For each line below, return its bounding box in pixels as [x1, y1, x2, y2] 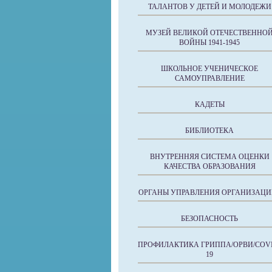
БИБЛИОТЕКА [185, 126, 234, 135]
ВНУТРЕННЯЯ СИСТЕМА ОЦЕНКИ [149, 152, 270, 161]
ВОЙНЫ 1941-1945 [179, 38, 240, 47]
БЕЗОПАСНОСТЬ [181, 214, 238, 223]
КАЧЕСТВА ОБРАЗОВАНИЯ [163, 162, 256, 171]
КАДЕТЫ [194, 100, 225, 109]
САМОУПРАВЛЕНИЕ [174, 74, 245, 83]
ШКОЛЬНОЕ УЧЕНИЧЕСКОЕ [161, 64, 258, 73]
